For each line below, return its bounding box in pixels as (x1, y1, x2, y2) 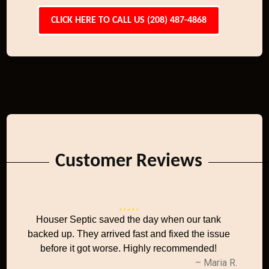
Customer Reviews (55, 152, 202, 171)
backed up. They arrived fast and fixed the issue (27, 229, 230, 239)
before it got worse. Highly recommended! (40, 243, 217, 253)
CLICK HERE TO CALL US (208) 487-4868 (50, 16, 207, 25)
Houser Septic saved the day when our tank (36, 214, 222, 225)
